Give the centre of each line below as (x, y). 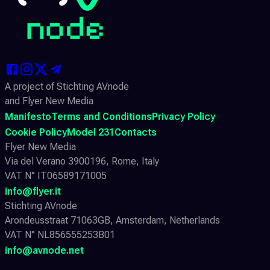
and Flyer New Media (49, 101)
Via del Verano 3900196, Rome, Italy (82, 161)
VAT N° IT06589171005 (56, 175)
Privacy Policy (184, 116)
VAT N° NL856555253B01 (60, 234)
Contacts (136, 132)
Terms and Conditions (102, 116)
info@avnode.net (44, 250)
